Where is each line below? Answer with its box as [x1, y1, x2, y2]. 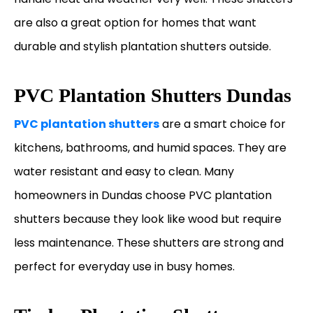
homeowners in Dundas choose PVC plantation [14, 187, 272, 203]
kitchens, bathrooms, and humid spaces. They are [14, 139, 286, 156]
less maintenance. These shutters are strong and [14, 234, 284, 251]
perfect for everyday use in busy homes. [14, 258, 235, 275]
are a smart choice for [159, 115, 286, 132]
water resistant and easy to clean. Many [14, 163, 234, 180]
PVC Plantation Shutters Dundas [14, 84, 291, 106]
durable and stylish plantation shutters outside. [14, 38, 271, 54]
